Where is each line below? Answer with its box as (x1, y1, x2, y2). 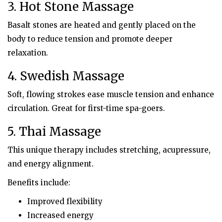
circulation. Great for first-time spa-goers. (7, 103, 165, 113)
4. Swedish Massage (7, 68, 124, 84)
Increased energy (27, 210, 94, 220)
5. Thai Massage (7, 123, 101, 139)
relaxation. (7, 48, 48, 57)
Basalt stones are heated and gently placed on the (7, 20, 196, 30)
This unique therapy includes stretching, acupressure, (7, 145, 211, 155)
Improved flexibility (27, 196, 103, 206)
